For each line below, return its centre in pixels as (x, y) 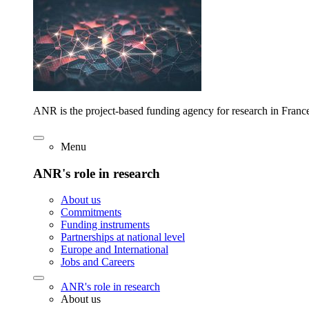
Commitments (91, 212)
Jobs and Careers (98, 262)
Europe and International (114, 250)
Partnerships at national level (123, 237)
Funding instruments (105, 225)
